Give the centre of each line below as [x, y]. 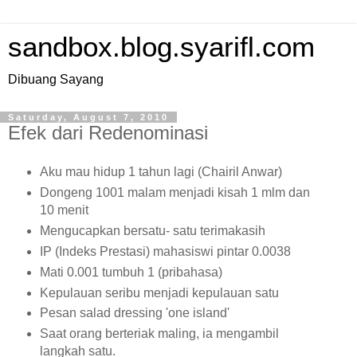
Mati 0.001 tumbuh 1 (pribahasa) [131, 272]
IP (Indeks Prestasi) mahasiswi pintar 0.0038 [165, 251]
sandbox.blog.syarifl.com [161, 47]
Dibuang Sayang [56, 79]
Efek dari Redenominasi [108, 133]
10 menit [64, 210]
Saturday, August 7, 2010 [88, 117]
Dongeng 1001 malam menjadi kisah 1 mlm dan [175, 192]
